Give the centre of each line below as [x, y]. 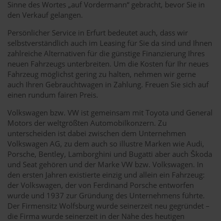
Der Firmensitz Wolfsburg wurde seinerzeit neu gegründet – [109, 205]
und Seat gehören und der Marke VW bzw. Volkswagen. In [105, 164]
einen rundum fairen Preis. [53, 94]
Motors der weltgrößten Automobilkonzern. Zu [87, 123]
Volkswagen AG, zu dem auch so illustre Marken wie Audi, [106, 143]
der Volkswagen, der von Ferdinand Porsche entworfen [101, 185]
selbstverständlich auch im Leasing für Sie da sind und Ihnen [110, 43]
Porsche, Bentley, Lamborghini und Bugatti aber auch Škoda [110, 154]
